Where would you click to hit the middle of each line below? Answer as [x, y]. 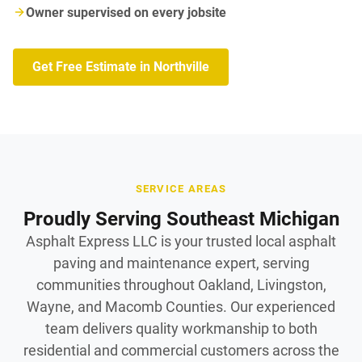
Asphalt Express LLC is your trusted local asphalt [181, 242]
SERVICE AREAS [181, 189]
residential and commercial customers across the [181, 351]
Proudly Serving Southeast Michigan [181, 219]
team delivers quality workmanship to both [181, 329]
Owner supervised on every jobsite [126, 13]
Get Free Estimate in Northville [121, 67]
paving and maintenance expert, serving [181, 263]
